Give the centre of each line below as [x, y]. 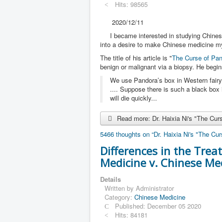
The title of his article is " [136, 57]
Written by [120, 188]
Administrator [155, 188]
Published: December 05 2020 [158, 206]
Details [111, 179]
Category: [119, 197]
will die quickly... [134, 98]
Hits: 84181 [132, 215]
